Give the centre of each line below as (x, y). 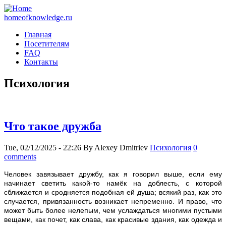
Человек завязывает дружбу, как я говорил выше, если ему (113, 174)
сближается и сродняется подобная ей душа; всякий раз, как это (113, 192)
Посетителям (47, 44)
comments (20, 156)
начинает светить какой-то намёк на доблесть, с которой (113, 183)
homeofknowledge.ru (38, 17)
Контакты (41, 62)
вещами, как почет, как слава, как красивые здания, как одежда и (113, 219)
